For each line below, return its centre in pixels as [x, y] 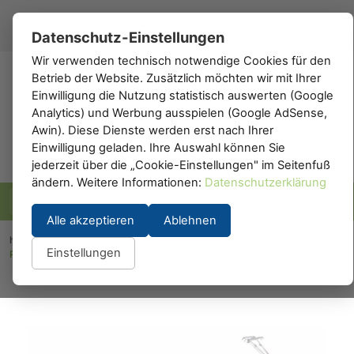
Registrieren [166, 23]
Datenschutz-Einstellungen [128, 37]
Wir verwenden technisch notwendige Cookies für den [181, 61]
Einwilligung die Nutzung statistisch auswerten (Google [183, 96]
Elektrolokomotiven [252, 240]
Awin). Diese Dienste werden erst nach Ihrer [153, 130]
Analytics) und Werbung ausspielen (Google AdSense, [179, 113]
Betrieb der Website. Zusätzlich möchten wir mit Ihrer [176, 78]
